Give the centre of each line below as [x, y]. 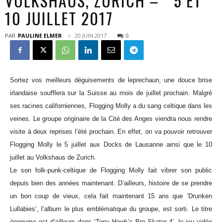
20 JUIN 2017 [91, 35]
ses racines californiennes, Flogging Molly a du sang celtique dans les [111, 106]
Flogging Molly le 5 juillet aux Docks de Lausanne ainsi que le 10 [111, 144]
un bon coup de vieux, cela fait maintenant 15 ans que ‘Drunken [111, 196]
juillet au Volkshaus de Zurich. [53, 157]
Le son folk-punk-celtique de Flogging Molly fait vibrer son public [111, 170]
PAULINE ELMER [40, 35]
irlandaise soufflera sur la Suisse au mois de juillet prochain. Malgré [111, 93]
